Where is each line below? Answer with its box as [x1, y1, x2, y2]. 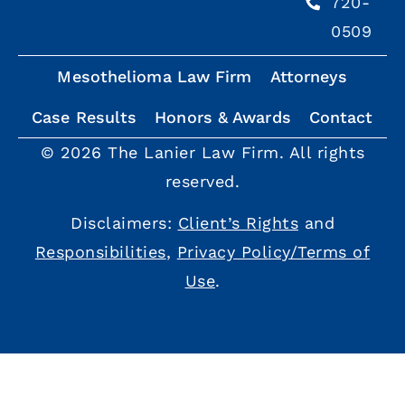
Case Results [32, 107, 137, 127]
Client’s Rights [177, 212, 298, 232]
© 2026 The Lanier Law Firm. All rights [40, 142, 365, 162]
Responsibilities [34, 241, 166, 261]
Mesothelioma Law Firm [57, 66, 252, 86]
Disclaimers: [71, 212, 178, 232]
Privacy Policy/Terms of [176, 241, 371, 261]
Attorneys [269, 66, 348, 86]
